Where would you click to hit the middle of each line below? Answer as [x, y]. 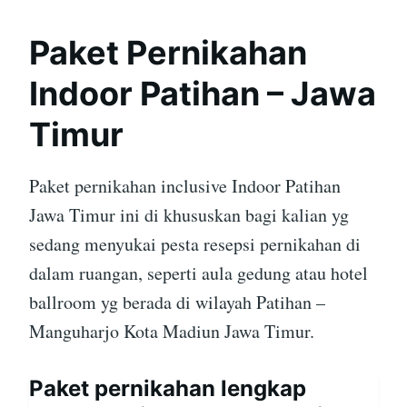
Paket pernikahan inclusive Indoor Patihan [185, 186]
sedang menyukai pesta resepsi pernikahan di [195, 244]
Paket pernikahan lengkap [168, 389]
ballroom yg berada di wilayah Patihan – [177, 303]
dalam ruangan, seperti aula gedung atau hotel [199, 273]
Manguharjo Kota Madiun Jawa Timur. [172, 332]
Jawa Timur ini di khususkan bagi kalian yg [189, 215]
